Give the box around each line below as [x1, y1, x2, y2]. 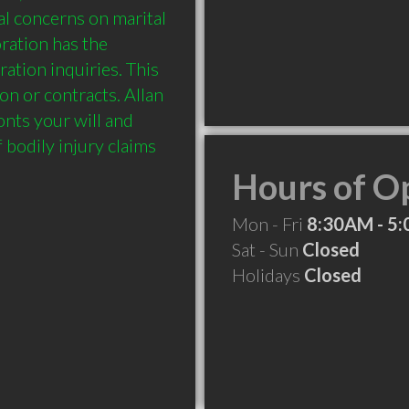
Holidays [232, 264, 304, 286]
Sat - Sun [232, 238, 302, 260]
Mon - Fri [232, 213, 307, 235]
